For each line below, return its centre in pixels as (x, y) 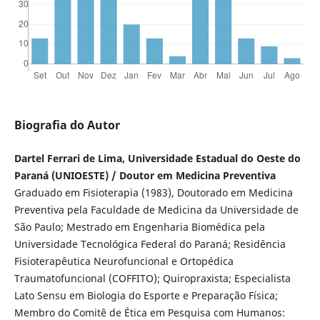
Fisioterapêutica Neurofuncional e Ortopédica (124, 261)
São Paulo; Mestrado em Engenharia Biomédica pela (139, 226)
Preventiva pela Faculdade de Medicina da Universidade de (156, 209)
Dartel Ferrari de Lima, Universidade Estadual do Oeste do (157, 158)
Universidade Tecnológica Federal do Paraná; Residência (150, 244)
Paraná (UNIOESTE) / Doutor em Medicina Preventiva (145, 175)
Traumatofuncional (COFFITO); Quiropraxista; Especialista (152, 278)
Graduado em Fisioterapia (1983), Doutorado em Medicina (153, 192)
